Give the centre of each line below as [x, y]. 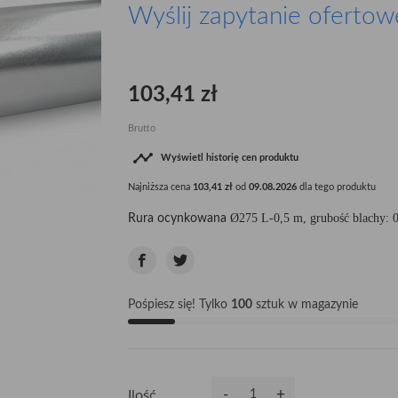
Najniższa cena [160, 187]
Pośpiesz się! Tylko [179, 304]
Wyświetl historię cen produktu [230, 157]
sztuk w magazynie [305, 304]
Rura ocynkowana [179, 218]
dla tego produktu [336, 187]
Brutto [142, 128]
